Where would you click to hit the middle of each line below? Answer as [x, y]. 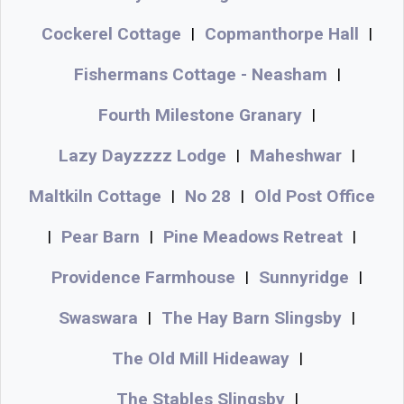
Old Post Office [315, 196]
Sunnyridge [304, 277]
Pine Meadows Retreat [253, 236]
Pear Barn [101, 236]
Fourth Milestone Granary [200, 115]
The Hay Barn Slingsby [252, 317]
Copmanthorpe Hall [282, 33]
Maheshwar [296, 155]
